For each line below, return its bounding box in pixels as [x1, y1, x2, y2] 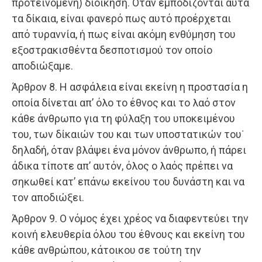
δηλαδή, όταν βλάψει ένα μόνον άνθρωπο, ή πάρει [12, 144, 246, 157]
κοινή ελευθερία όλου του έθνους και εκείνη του [12, 228, 245, 241]
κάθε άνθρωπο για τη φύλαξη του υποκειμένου [12, 112, 235, 125]
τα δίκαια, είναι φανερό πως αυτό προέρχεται [12, 12, 231, 25]
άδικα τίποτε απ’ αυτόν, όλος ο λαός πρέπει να [12, 160, 233, 173]
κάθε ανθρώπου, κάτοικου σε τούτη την [12, 244, 201, 257]
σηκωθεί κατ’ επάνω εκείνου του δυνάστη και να [12, 175, 244, 188]
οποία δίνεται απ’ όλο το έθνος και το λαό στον [12, 96, 236, 109]
